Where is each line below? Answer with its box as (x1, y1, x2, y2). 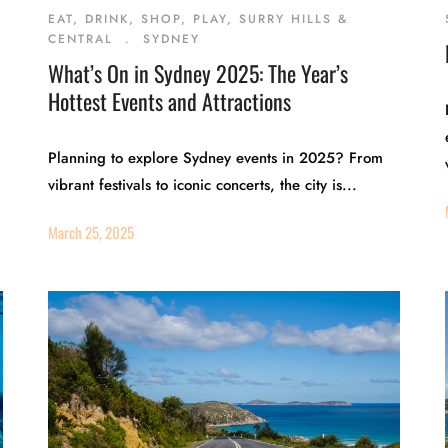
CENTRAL (48, 30, 114, 48)
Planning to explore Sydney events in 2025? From (48, 147, 384, 169)
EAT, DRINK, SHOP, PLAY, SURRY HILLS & (48, 10, 349, 28)
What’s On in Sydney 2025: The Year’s (48, 57, 349, 89)
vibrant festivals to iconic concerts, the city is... (48, 174, 358, 196)
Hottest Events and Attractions (48, 85, 292, 117)
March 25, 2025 (48, 221, 135, 243)
